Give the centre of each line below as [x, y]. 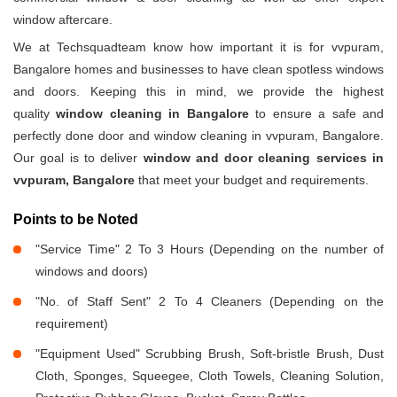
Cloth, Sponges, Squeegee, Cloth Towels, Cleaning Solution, [210, 376]
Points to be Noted [76, 220]
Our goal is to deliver [78, 158]
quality [35, 114]
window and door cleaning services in [263, 158]
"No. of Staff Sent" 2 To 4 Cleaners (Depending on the [210, 302]
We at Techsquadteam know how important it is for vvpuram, [198, 47]
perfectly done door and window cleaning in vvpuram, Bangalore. [198, 136]
